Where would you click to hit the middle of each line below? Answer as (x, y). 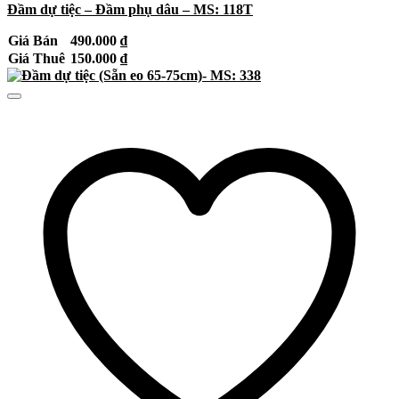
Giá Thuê (38, 59)
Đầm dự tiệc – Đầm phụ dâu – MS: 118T (130, 10)
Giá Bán (35, 41)
